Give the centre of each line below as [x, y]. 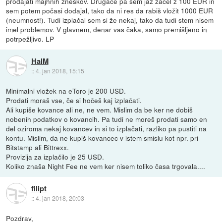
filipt [39, 189]
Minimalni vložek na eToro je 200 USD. [66, 90]
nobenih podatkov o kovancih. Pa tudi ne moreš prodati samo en [107, 119]
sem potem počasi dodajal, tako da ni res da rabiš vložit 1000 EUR [110, 10]
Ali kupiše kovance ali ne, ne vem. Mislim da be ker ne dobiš [100, 109]
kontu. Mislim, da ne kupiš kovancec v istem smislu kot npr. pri [102, 138]
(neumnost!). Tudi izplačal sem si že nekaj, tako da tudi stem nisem [110, 20]
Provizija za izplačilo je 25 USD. [55, 156]
